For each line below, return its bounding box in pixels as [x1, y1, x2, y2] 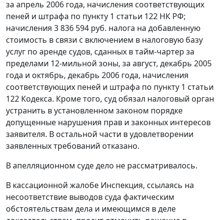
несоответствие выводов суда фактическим [6, 192, 174, 203]
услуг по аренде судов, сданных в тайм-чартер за [6, 46, 194, 57]
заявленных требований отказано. [6, 140, 139, 152]
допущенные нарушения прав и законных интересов [6, 117, 211, 128]
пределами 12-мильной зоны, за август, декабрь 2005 [6, 58, 212, 69]
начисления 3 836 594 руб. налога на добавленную [6, 23, 200, 34]
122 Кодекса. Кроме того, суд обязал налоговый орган [6, 93, 214, 105]
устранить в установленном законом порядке [6, 105, 183, 116]
